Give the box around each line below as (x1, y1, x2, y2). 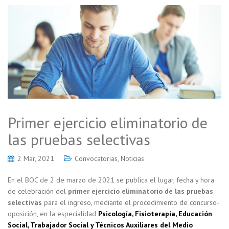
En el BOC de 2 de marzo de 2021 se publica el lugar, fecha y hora (8, 175, 214, 185)
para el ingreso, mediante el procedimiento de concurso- (42, 198, 219, 208)
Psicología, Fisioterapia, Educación (96, 209, 212, 219)
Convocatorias (75, 154, 118, 164)
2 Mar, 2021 (17, 154, 54, 164)
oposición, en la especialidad (8, 209, 96, 219)
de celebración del (8, 187, 68, 196)
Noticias (121, 154, 144, 164)
